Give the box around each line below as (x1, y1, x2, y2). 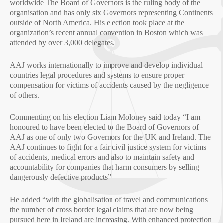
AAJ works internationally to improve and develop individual (10, 61, 203, 69)
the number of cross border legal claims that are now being (10, 205, 193, 214)
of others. (10, 91, 39, 99)
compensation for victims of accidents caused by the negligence (10, 81, 209, 89)
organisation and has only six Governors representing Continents (10, 8, 213, 17)
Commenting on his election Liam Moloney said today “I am (10, 113, 200, 121)
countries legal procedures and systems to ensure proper (10, 71, 184, 79)
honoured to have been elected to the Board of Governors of (10, 123, 199, 131)
